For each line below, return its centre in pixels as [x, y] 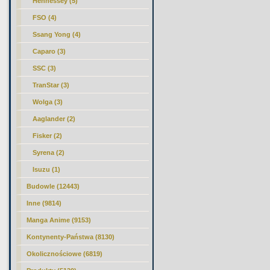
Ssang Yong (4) [57, 34]
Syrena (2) [49, 152]
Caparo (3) [49, 51]
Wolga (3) [48, 102]
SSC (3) [45, 68]
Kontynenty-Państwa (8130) [71, 237]
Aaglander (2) [54, 119]
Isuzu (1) [47, 169]
